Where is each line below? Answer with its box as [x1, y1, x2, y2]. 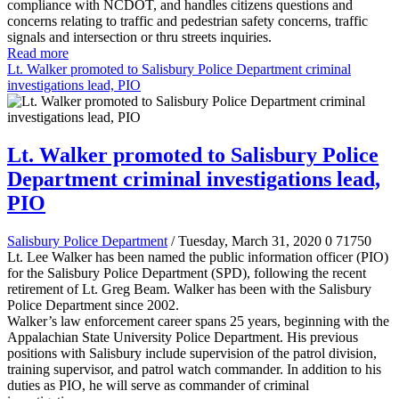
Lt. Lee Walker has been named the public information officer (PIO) [7, 249, 388, 265]
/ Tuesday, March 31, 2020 [171, 233, 322, 249]
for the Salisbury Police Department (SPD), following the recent [7, 265, 366, 281]
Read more [7, 45, 69, 61]
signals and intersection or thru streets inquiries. [7, 29, 275, 45]
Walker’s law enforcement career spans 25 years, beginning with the [7, 313, 389, 330]
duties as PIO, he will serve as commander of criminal [7, 378, 309, 394]
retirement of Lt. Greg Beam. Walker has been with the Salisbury [7, 281, 371, 297]
